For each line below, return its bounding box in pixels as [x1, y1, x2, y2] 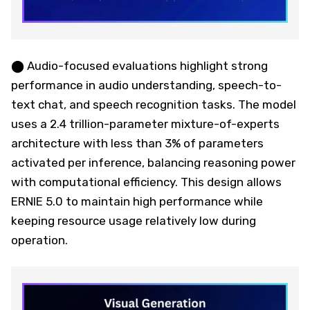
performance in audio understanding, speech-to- [11, 77, 282, 92]
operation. [11, 232, 68, 247]
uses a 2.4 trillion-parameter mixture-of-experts [11, 116, 280, 131]
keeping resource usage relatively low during [11, 213, 256, 228]
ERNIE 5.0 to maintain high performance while [11, 194, 263, 208]
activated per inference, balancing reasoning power [11, 155, 295, 170]
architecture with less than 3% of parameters [11, 136, 264, 150]
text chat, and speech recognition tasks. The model [11, 97, 296, 111]
